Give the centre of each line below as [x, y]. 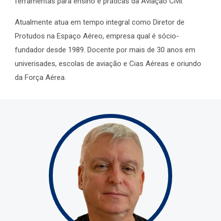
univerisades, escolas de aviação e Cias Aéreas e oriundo [108, 64]
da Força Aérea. [40, 78]
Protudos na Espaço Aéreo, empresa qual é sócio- [97, 36]
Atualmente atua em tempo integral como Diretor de [100, 22]
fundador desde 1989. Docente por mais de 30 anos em [105, 50]
